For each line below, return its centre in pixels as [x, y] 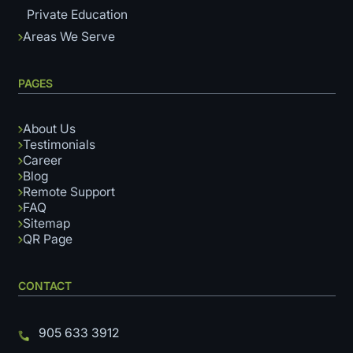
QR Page [47, 240]
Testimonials [59, 145]
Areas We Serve [69, 37]
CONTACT [45, 286]
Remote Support [69, 192]
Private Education [77, 15]
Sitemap [46, 224]
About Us [49, 129]
